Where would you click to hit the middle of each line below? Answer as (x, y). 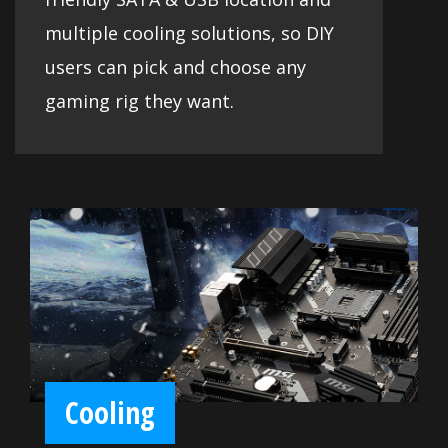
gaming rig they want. (139, 100)
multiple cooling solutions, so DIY (189, 32)
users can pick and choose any (175, 66)
